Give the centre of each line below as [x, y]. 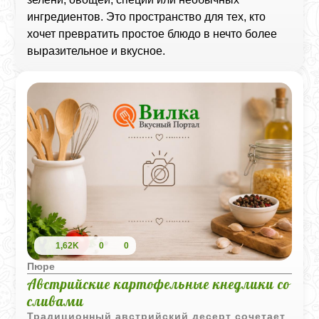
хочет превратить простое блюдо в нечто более [152, 34]
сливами [56, 301]
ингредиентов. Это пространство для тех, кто [147, 17]
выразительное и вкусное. [96, 51]
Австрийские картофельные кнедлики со [159, 284]
